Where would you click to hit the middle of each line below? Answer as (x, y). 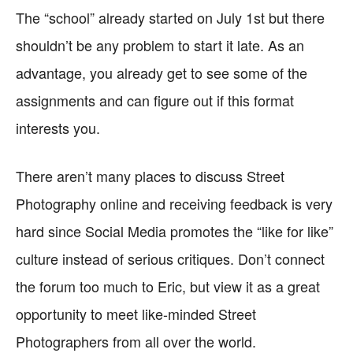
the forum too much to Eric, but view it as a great (168, 286)
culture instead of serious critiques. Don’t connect (170, 258)
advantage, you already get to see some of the (162, 72)
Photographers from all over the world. (136, 341)
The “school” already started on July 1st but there (170, 17)
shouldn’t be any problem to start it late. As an (160, 45)
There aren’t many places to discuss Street (150, 176)
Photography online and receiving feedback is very (174, 203)
